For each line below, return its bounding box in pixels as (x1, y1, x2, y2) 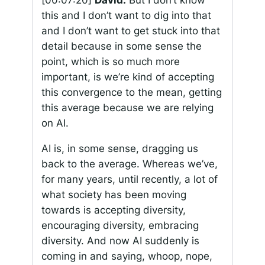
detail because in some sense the (41, 40, 202, 53)
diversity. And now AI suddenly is (41, 234, 199, 247)
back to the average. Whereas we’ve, (41, 157, 218, 170)
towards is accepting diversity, (41, 203, 186, 216)
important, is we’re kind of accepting (41, 71, 214, 83)
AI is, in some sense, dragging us (41, 142, 198, 154)
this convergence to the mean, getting (41, 86, 222, 99)
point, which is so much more (41, 56, 180, 68)
